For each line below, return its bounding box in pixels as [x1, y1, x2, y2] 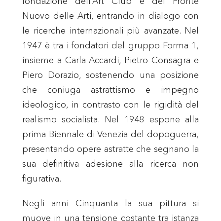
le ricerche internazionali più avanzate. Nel [22, 25, 199, 36]
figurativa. [22, 173, 61, 184]
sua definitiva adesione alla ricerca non [22, 158, 199, 169]
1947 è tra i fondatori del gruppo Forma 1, [22, 39, 199, 51]
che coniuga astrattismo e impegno [22, 84, 199, 95]
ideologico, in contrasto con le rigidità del [22, 99, 199, 110]
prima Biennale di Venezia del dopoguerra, [22, 128, 199, 140]
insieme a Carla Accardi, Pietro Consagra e [22, 54, 199, 66]
